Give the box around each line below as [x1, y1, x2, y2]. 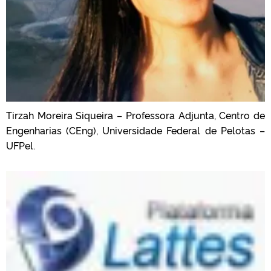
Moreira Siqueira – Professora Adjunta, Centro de [34, 108, 265, 122]
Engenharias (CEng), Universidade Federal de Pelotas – [6, 123, 265, 137]
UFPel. [6, 139, 35, 152]
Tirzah [6, 108, 34, 122]
